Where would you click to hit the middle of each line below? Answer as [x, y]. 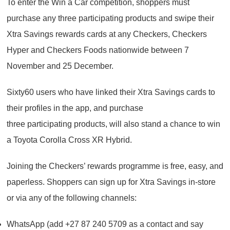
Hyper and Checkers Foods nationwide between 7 [98, 50]
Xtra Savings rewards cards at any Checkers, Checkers [107, 34]
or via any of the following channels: [74, 198]
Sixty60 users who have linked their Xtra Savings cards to [111, 92]
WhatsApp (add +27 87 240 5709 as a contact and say [105, 224]
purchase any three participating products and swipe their [110, 18]
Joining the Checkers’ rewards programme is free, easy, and [115, 166]
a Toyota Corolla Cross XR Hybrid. [71, 140]
